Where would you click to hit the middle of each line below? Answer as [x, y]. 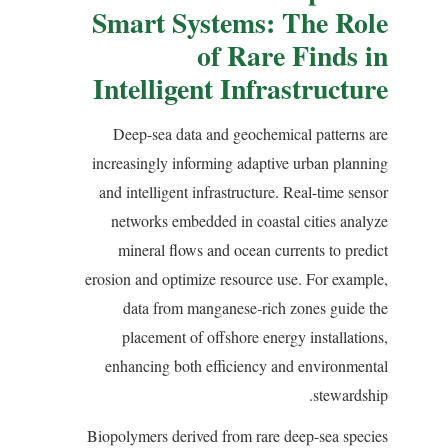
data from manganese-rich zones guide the [255, 307]
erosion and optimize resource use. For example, [236, 278]
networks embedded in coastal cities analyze [249, 220]
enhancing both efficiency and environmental [246, 365]
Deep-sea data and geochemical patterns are [250, 133]
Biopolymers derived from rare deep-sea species [237, 435]
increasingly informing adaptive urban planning [240, 162]
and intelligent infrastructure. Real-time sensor [243, 191]
